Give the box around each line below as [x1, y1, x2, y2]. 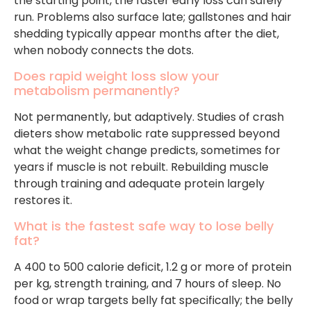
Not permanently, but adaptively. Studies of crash [14, 109, 284, 125]
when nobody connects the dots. [14, 42, 194, 58]
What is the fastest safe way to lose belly [14, 217, 274, 235]
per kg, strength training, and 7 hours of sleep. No [14, 276, 281, 292]
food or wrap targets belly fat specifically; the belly [14, 292, 293, 309]
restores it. [14, 192, 72, 208]
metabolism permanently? [14, 82, 180, 99]
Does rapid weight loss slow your [14, 67, 219, 85]
